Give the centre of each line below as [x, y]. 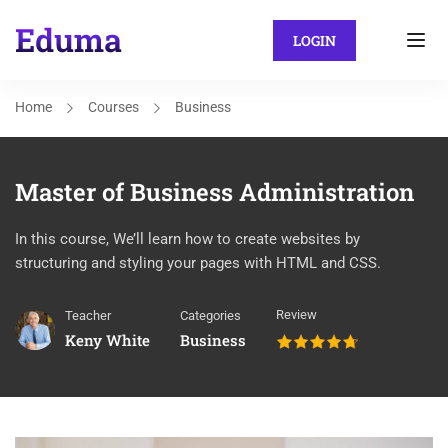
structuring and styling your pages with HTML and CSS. [198, 263]
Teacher [88, 315]
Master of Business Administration [214, 192]
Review [296, 314]
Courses [113, 107]
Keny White [107, 340]
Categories [210, 315]
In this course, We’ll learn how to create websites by [187, 239]
